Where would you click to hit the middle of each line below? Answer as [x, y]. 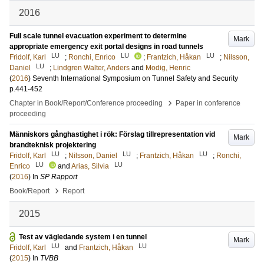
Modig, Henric [168, 68]
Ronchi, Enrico [92, 57]
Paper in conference [208, 103]
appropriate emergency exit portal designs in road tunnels [106, 47]
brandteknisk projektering [53, 145]
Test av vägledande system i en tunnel [83, 237]
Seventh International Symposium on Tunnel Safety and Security [135, 78]
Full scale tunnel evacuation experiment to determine [98, 36]
